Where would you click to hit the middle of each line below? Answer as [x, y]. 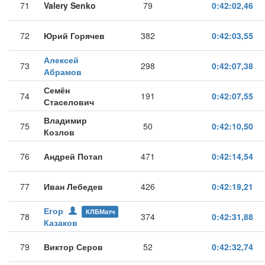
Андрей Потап [73, 156]
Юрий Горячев [74, 35]
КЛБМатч [100, 211]
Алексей [61, 60]
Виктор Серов [73, 247]
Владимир [65, 120]
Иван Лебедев [73, 186]
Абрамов [63, 72]
